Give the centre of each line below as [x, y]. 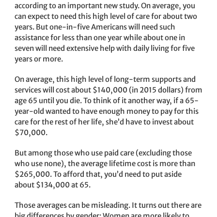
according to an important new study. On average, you [105, 6]
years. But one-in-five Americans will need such [95, 27]
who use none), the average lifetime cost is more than [105, 164]
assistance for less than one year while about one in [100, 38]
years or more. [39, 59]
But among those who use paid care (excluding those [103, 153]
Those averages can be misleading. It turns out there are [108, 205]
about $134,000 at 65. [53, 185]
